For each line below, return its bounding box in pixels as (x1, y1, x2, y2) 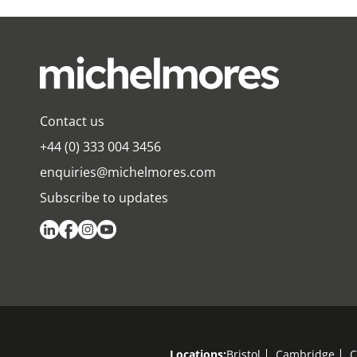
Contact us (40, 112, 104, 131)
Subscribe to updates (40, 189, 168, 207)
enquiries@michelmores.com (40, 163, 216, 182)
